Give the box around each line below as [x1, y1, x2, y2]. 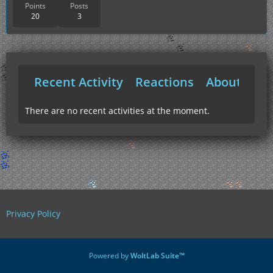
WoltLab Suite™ [130, 250, 185, 261]
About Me [206, 73, 263, 90]
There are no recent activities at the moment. [25, 104, 210, 116]
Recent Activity [34, 73, 123, 90]
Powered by [88, 250, 130, 261]
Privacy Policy [6, 208, 60, 219]
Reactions [135, 73, 194, 90]
